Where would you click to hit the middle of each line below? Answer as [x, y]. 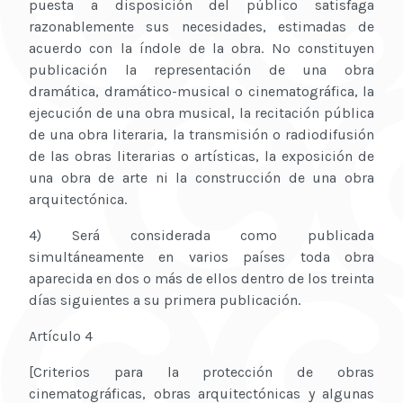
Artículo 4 [61, 336]
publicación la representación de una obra [201, 70]
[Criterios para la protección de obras [201, 372]
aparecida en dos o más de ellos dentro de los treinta [201, 279]
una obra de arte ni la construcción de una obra [201, 178]
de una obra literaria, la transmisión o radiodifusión [201, 135]
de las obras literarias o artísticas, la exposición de [201, 157]
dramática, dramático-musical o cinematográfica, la [201, 92]
